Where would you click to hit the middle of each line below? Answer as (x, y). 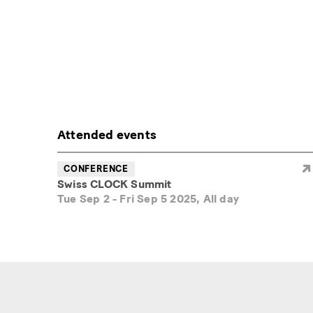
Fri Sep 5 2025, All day (180, 199)
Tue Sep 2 (83, 199)
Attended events (107, 135)
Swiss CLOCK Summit (115, 184)
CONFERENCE (96, 169)
